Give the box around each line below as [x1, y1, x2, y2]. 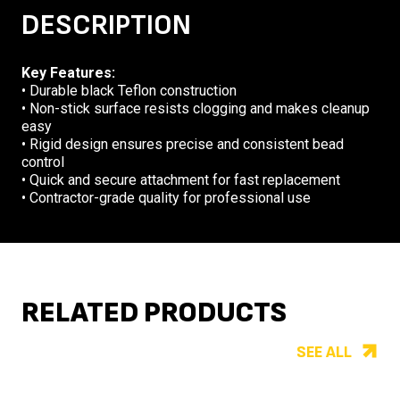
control [21, 154, 64, 171]
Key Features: [21, 64, 115, 82]
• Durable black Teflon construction [21, 82, 237, 100]
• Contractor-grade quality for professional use [21, 189, 311, 207]
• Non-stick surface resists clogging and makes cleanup [21, 100, 370, 118]
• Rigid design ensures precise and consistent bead [21, 136, 344, 154]
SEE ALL [296, 343, 352, 362]
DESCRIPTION [21, 8, 191, 44]
